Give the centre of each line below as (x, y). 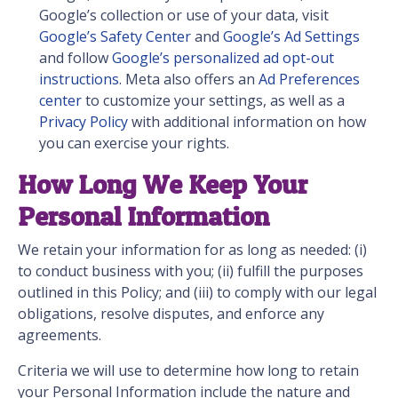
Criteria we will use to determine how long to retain (188, 371)
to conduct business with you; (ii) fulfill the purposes (191, 271)
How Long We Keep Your (163, 184)
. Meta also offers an (189, 80)
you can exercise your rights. (134, 143)
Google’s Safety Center (115, 37)
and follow (76, 58)
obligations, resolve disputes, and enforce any (171, 314)
